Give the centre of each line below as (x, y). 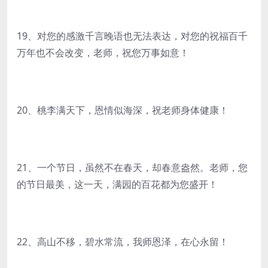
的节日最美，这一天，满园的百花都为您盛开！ (117, 184)
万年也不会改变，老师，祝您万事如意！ (103, 53)
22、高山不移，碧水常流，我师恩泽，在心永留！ (123, 242)
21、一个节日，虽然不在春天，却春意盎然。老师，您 (132, 167)
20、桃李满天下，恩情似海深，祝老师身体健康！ (123, 110)
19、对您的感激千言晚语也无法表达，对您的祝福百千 (132, 36)
